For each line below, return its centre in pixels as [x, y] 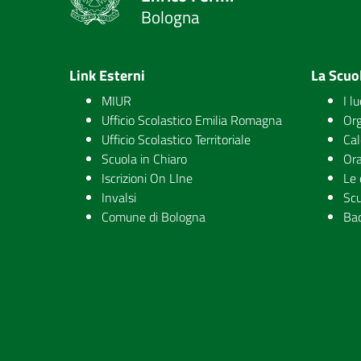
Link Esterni [107, 75]
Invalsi [119, 197]
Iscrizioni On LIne [147, 178]
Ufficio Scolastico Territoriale [176, 139]
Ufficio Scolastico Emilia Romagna [192, 120]
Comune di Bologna [154, 217]
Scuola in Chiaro [144, 159]
